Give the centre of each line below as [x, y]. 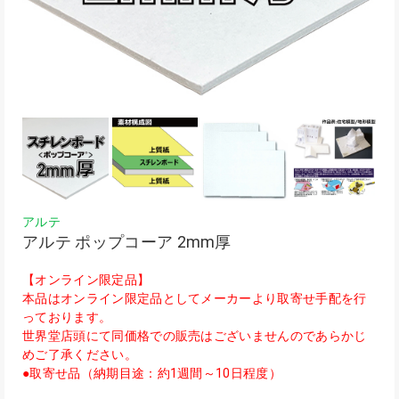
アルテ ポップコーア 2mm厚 [127, 241]
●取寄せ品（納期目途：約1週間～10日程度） [152, 373]
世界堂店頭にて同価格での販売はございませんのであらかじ [195, 335]
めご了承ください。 [80, 354]
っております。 [67, 317]
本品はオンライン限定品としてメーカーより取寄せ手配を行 [195, 298]
